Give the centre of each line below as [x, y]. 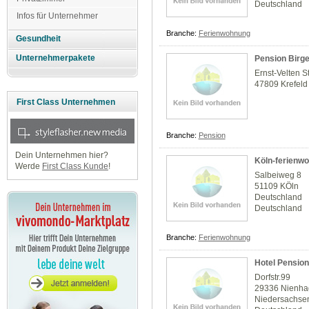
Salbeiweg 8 [278, 176]
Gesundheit [39, 39]
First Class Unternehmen [66, 102]
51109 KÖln [277, 187]
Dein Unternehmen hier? [61, 156]
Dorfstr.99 [273, 278]
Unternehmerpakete [56, 58]
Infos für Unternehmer [57, 16]
